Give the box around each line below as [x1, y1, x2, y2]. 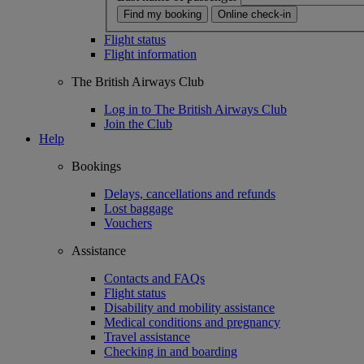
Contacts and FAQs [104, 271, 205, 285]
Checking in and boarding [104, 344, 237, 358]
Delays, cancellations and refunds [104, 186, 275, 201]
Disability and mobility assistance [104, 300, 275, 314]
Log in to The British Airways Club [104, 102, 287, 116]
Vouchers [104, 215, 152, 230]
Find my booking [123, 7, 201, 20]
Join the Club [104, 116, 172, 131]
